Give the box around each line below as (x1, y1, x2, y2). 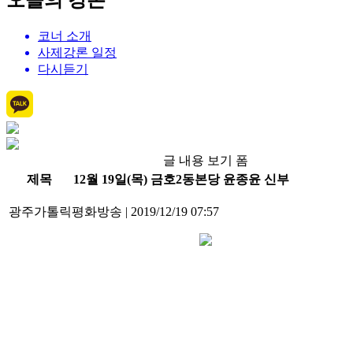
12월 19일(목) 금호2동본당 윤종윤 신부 (73, 173, 289, 187)
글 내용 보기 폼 (163, 154, 248, 168)
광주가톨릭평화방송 (9, 205, 125, 219)
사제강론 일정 (38, 46, 117, 60)
